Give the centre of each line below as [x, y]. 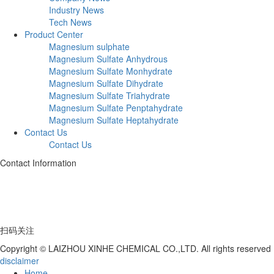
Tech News [70, 22]
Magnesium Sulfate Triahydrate [109, 95]
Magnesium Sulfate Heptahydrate [114, 120]
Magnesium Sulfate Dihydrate [106, 83]
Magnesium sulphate [89, 46]
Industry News [76, 9]
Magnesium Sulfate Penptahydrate [116, 107]
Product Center [54, 34]
